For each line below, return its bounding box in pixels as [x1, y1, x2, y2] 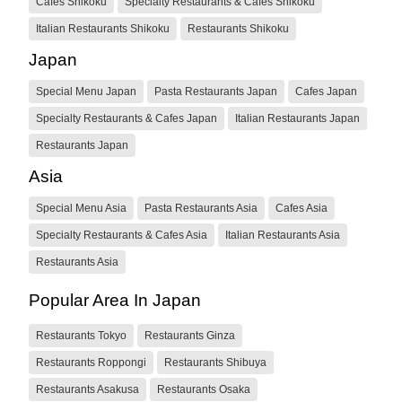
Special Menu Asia [36, 201, 127, 214]
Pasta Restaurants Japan [154, 84, 277, 98]
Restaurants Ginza [144, 328, 235, 342]
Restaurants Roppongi [36, 355, 146, 369]
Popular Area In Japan [29, 290, 201, 310]
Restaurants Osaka [157, 382, 250, 396]
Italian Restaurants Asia [225, 228, 340, 241]
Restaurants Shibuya [164, 355, 267, 369]
